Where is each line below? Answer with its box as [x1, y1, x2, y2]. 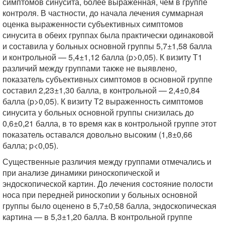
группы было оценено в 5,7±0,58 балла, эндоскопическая [3, 200, 216, 211]
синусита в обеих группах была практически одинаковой [3, 29, 213, 41]
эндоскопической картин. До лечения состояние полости [3, 178, 213, 189]
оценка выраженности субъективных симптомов [3, 18, 183, 30]
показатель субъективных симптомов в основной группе [3, 73, 212, 85]
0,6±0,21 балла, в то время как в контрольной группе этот [3, 118, 216, 129]
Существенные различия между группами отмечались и [3, 156, 211, 167]
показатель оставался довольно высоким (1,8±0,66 [3, 129, 192, 140]
